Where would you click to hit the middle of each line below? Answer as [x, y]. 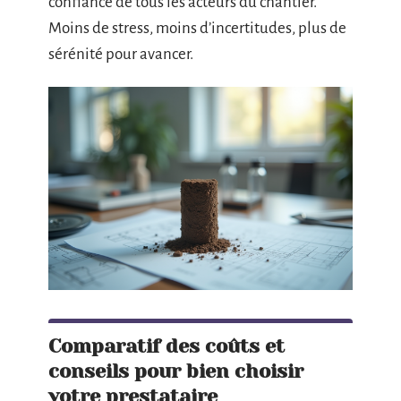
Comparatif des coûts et [166, 346]
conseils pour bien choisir [176, 371]
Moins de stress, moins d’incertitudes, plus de [197, 28]
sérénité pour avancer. [121, 54]
